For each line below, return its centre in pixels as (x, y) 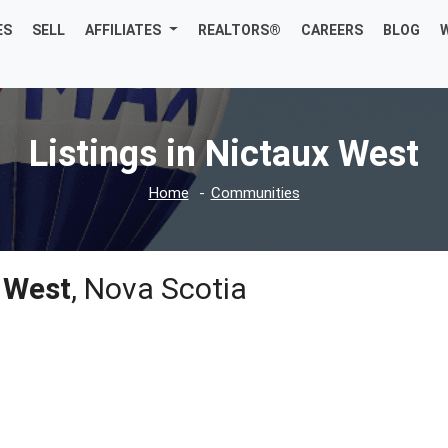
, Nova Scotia (159, 289)
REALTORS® (240, 30)
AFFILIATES (123, 30)
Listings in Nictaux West (224, 154)
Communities (255, 193)
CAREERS (332, 30)
